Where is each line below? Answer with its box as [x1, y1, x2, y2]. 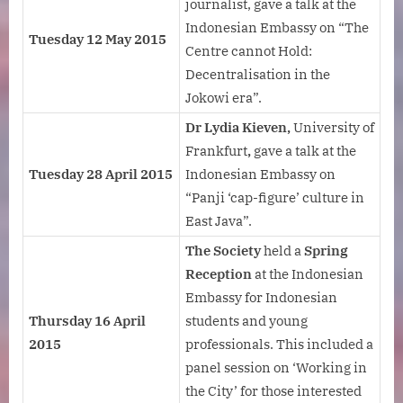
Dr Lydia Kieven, [185, 119, 293, 137]
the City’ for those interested [185, 382, 362, 400]
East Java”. [185, 212, 252, 230]
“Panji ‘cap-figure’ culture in [185, 189, 364, 207]
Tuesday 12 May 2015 [29, 31, 166, 49]
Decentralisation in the [185, 66, 330, 84]
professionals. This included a [185, 336, 373, 354]
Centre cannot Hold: [185, 42, 312, 60]
